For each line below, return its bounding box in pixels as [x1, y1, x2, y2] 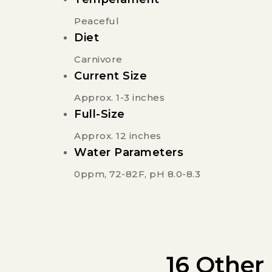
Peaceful [74, 15, 119, 27]
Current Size [74, 69, 147, 83]
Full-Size [74, 107, 125, 121]
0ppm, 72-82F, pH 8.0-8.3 [74, 168, 200, 180]
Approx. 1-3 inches [74, 92, 165, 104]
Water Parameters [74, 146, 183, 160]
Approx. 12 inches [74, 130, 161, 142]
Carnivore [74, 53, 123, 66]
